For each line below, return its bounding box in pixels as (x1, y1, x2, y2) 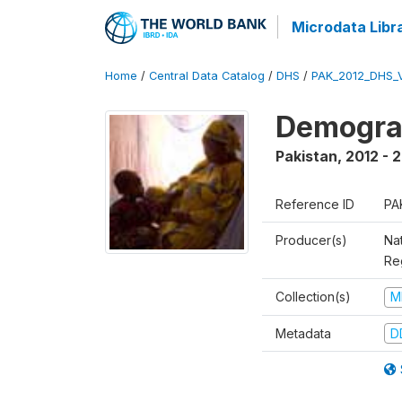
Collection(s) (275, 289, 351, 304)
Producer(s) (275, 232, 347, 248)
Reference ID (275, 197, 354, 212)
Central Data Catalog (149, 69, 265, 83)
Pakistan (275, 147, 337, 165)
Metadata (275, 325, 331, 341)
